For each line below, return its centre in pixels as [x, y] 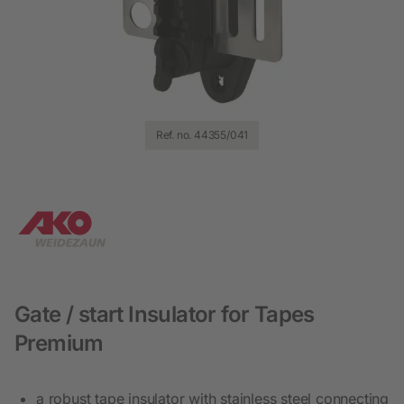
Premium [59, 343]
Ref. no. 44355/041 [202, 134]
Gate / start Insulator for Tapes [165, 314]
